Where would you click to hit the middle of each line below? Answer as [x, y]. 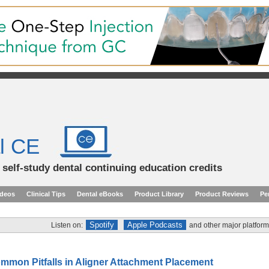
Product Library [159, 194]
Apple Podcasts [155, 225]
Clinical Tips [46, 194]
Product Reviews [222, 194]
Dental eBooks [100, 194]
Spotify [102, 225]
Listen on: [67, 225]
